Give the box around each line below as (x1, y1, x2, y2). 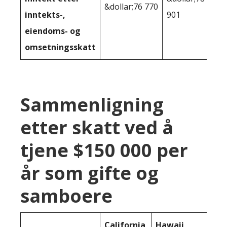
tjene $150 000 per (20, 137, 188, 163)
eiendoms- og (25, 25, 81, 36)
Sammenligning (20, 92, 164, 117)
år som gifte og (20, 160, 159, 185)
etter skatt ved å (20, 115, 173, 140)
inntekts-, (25, 9, 65, 20)
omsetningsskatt (25, 41, 96, 53)
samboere (20, 183, 112, 208)
